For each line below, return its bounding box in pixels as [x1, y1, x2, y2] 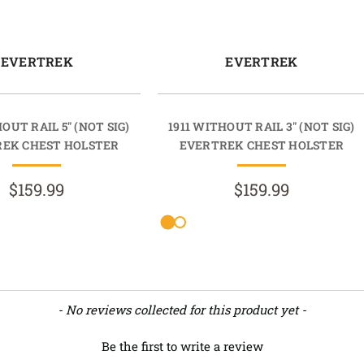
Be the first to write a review [101, 337, 263, 354]
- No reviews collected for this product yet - [58, 301, 306, 318]
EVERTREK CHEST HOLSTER [179, 136, 344, 153]
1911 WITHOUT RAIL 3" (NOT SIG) [168, 118, 355, 134]
